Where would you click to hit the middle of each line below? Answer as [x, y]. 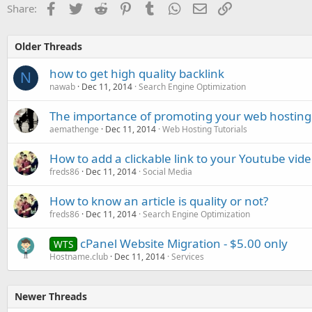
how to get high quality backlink [137, 73]
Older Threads [48, 46]
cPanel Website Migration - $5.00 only [184, 243]
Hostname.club [79, 257]
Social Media [167, 172]
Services [188, 257]
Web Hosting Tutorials [205, 129]
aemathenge [74, 129]
